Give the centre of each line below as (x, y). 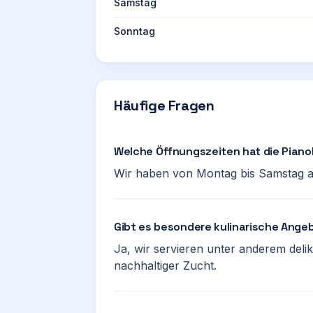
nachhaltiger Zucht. (165, 265)
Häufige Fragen (164, 105)
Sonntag (134, 31)
